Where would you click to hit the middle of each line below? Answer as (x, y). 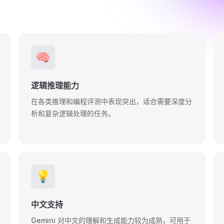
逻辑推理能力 (55, 85)
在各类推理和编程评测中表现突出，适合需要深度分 (112, 101)
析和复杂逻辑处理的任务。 (73, 113)
